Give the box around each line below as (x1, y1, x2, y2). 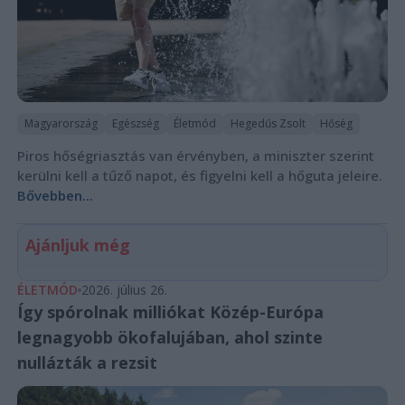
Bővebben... (16, 185, 93, 204)
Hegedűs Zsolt (230, 115, 306, 131)
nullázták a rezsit (16, 351, 157, 373)
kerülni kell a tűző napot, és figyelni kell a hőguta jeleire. (16, 165, 382, 184)
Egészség (111, 115, 159, 131)
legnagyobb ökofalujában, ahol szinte (16, 325, 323, 348)
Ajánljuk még (24, 233, 130, 256)
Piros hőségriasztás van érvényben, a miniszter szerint (16, 146, 374, 165)
